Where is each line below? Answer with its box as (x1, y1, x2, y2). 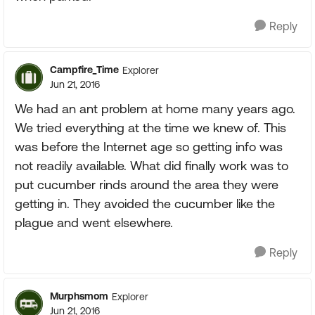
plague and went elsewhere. (15, 215, 173, 230)
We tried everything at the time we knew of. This (15, 120, 286, 135)
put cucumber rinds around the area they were (15, 177, 278, 192)
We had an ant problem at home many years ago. (15, 101, 295, 116)
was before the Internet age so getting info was (15, 139, 283, 154)
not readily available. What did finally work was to (15, 158, 288, 173)
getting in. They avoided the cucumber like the (15, 196, 275, 211)
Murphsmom (50, 290, 108, 302)
